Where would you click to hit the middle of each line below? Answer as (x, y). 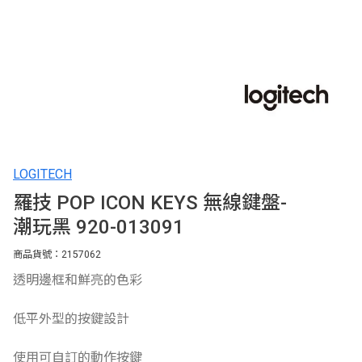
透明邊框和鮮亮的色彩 (78, 280)
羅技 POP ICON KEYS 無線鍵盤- (150, 203)
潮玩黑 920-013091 (99, 227)
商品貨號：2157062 (57, 255)
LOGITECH (42, 174)
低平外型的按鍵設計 (71, 319)
